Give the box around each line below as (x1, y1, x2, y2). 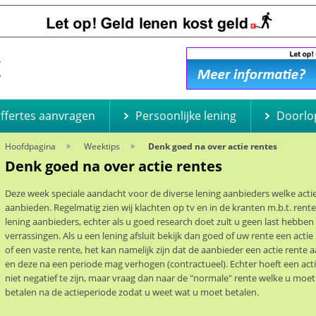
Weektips (83, 140, 120, 153)
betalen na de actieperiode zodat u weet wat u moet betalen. (4, 285, 259, 298)
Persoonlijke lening (135, 108, 236, 123)
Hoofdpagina (4, 140, 56, 153)
